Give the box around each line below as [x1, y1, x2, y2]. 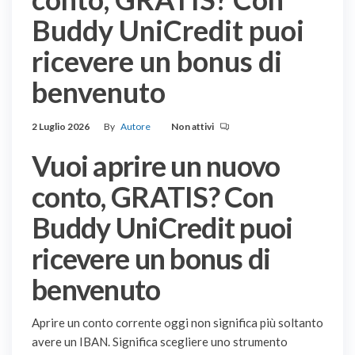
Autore [120, 120, 151, 133]
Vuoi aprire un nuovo [32, 148, 281, 184]
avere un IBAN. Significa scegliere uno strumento [32, 334, 288, 349]
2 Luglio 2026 [32, 120, 90, 133]
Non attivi [171, 120, 216, 133]
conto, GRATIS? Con [32, 179, 274, 215]
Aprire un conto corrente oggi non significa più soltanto [32, 315, 323, 330]
